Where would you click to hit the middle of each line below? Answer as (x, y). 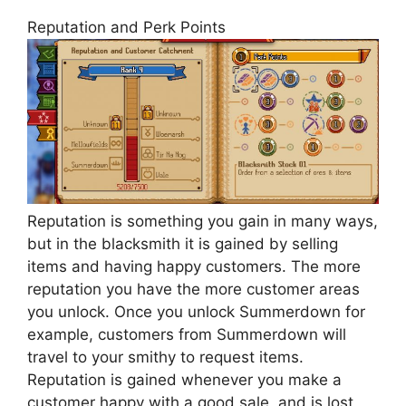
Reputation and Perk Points (126, 27)
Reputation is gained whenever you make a (184, 379)
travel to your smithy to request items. (165, 357)
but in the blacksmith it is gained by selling (183, 243)
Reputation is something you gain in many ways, (203, 221)
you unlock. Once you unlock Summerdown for (196, 311)
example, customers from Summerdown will (187, 334)
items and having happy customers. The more (194, 266)
